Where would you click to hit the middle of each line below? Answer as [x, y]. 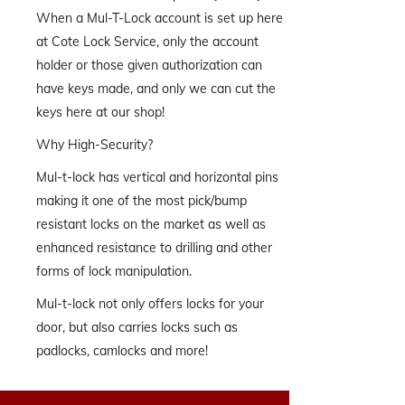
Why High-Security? [94, 145]
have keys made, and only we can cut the [156, 89]
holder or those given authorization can [149, 65]
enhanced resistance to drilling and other [154, 248]
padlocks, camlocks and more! [122, 351]
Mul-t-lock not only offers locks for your [150, 304]
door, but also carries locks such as [137, 327]
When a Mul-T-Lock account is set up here [160, 18]
